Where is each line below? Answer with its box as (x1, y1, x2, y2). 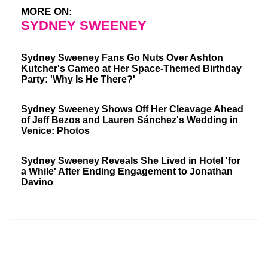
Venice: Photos (21, 125, 90, 136)
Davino (21, 176, 53, 187)
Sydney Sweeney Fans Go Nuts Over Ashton (21, 52, 223, 63)
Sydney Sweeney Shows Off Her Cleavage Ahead (21, 103, 243, 114)
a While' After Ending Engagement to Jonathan (21, 166, 233, 176)
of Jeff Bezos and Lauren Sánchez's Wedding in (21, 114, 238, 125)
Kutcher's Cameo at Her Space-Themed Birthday (21, 63, 242, 74)
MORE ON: (21, 5, 72, 17)
